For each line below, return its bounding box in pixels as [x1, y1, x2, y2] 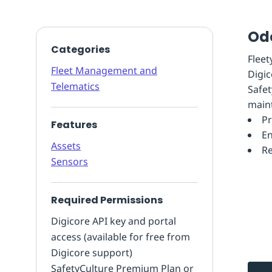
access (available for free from [51, 230, 190, 243]
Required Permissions [51, 193, 163, 207]
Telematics [51, 80, 100, 93]
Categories [51, 42, 110, 56]
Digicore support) [51, 246, 132, 259]
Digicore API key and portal [51, 214, 176, 228]
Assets [51, 139, 81, 152]
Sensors [51, 155, 88, 168]
